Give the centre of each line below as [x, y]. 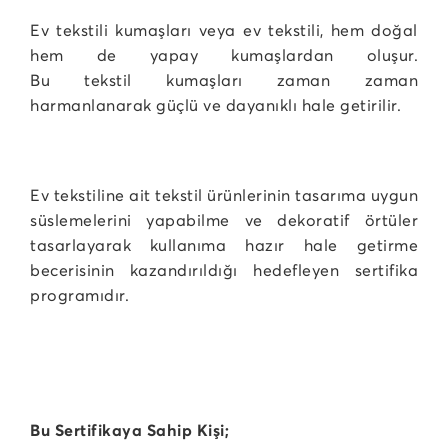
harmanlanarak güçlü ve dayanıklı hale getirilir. [215, 105]
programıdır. [79, 295]
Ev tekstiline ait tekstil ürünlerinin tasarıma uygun [224, 195]
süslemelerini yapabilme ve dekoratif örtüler [224, 220]
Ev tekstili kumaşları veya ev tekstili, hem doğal [224, 30]
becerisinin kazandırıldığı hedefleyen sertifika [224, 270]
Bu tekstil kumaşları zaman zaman [224, 80]
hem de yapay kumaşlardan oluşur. [224, 55]
